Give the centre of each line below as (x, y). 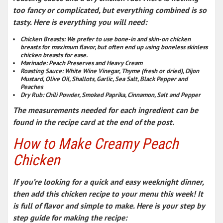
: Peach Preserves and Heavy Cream (94, 63)
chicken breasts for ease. (54, 55)
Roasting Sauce (41, 71)
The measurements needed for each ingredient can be (106, 110)
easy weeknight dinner (164, 181)
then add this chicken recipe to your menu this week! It (108, 193)
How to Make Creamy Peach (96, 143)
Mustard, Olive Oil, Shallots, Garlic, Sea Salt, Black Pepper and (104, 79)
